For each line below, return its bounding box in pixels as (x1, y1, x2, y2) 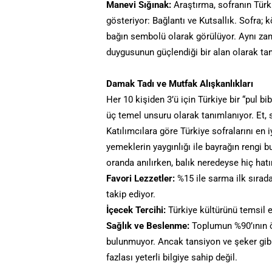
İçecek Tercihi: (106, 204, 166, 216)
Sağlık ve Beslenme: (106, 220, 190, 231)
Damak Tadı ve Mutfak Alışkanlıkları (106, 78, 254, 89)
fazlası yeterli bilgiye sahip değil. (106, 251, 238, 263)
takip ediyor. (106, 188, 156, 200)
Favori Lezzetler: (106, 172, 175, 184)
